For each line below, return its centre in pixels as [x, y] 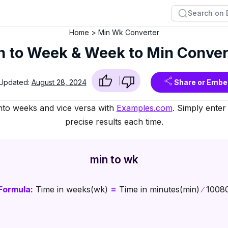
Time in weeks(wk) [72, 190]
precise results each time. [114, 121]
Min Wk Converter [129, 32]
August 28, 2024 [59, 82]
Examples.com [144, 108]
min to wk [114, 159]
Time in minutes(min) [159, 190]
